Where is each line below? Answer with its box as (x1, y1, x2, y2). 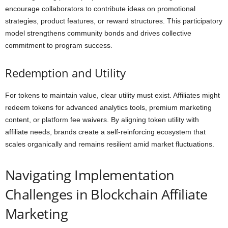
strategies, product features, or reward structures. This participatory (5, 17, 222, 25)
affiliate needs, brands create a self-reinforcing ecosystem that (5, 128, 206, 136)
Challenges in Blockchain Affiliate (5, 185, 208, 204)
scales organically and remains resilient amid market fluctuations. (5, 140, 214, 148)
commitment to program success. (5, 41, 112, 49)
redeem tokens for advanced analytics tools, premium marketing (5, 103, 212, 111)
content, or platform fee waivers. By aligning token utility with (5, 116, 199, 124)
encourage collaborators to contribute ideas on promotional (5, 5, 195, 13)
